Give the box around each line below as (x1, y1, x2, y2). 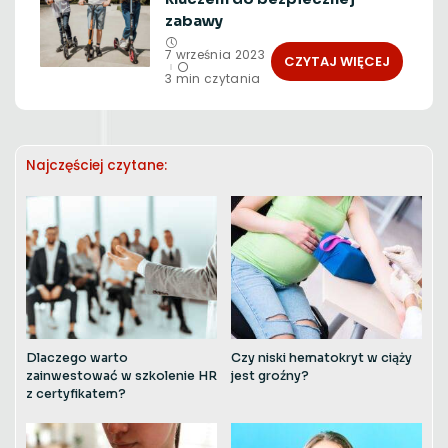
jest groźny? (231, 368, 309, 385)
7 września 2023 (165, 46, 266, 63)
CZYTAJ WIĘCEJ (284, 51, 390, 71)
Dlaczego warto (26, 350, 128, 367)
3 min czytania (165, 70, 261, 87)
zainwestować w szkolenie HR (26, 368, 217, 385)
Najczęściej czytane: (26, 156, 167, 175)
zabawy (165, 12, 223, 30)
